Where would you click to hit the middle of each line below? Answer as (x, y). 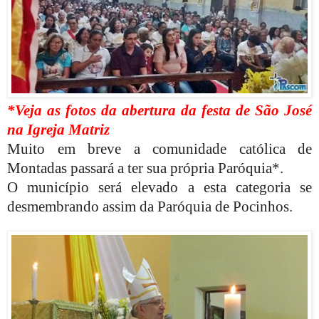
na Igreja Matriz (58, 129)
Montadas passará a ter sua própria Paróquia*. (147, 168)
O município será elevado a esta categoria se (159, 187)
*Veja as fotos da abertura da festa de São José (159, 110)
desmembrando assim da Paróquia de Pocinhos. (150, 206)
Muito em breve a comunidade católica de (159, 148)
